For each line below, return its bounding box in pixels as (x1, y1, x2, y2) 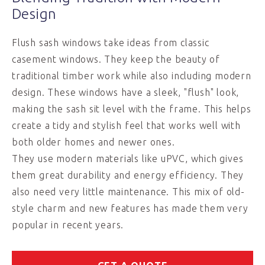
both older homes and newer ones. (12, 137, 175, 147)
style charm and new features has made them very (12, 203, 248, 214)
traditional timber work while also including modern (12, 70, 251, 81)
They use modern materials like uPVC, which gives (12, 153, 244, 164)
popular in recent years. (12, 219, 124, 230)
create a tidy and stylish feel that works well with (12, 120, 241, 131)
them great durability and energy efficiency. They (12, 170, 244, 180)
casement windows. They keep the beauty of (12, 54, 220, 64)
